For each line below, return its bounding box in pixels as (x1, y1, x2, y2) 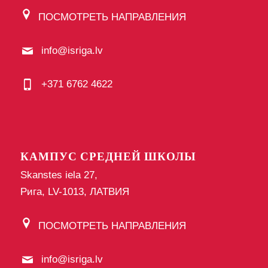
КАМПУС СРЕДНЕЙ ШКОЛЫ (20, 149, 196, 163)
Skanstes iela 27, (20, 169, 98, 181)
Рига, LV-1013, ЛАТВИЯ (20, 186, 129, 198)
